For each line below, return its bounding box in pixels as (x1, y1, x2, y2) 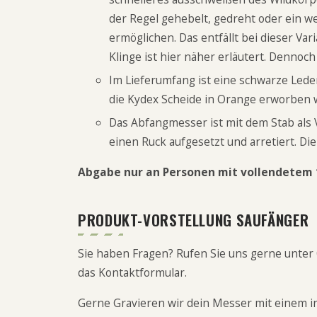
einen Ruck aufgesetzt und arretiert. (109, 134, 299, 149)
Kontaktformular (98, 265, 185, 280)
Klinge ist (109, 49, 160, 64)
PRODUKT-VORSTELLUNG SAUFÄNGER (78, 209, 309, 231)
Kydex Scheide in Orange (127, 91, 256, 107)
